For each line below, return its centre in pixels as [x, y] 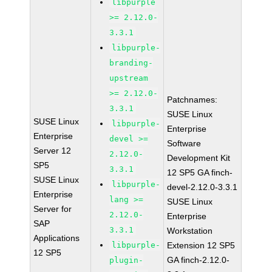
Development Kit [199, 158]
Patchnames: [192, 100]
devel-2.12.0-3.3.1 [202, 187]
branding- [131, 63]
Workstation [190, 231]
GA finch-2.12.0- [199, 260]
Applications [57, 238]
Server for [53, 209]
